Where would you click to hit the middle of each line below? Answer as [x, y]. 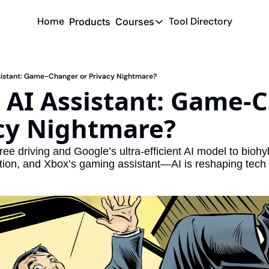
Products [89, 22]
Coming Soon [185, 62]
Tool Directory [200, 21]
